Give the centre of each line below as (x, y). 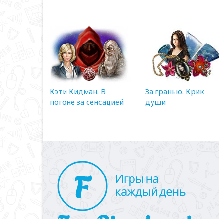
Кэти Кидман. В (78, 92)
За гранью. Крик (175, 92)
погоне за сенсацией (87, 102)
